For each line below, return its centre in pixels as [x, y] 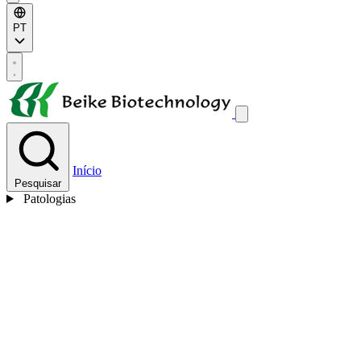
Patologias [49, 199]
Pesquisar [38, 183]
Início [87, 170]
